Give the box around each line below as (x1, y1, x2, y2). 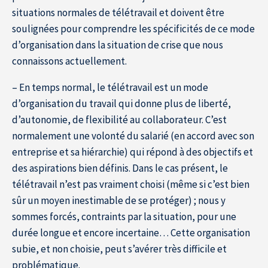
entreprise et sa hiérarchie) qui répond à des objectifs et (12, 145, 253, 159)
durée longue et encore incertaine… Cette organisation (12, 226, 250, 239)
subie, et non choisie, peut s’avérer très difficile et (12, 242, 227, 255)
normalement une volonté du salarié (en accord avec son (12, 129, 254, 142)
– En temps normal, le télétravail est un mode (12, 80, 208, 94)
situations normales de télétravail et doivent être (12, 5, 224, 19)
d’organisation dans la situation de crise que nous (12, 38, 223, 51)
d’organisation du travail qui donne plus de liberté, (12, 96, 231, 110)
